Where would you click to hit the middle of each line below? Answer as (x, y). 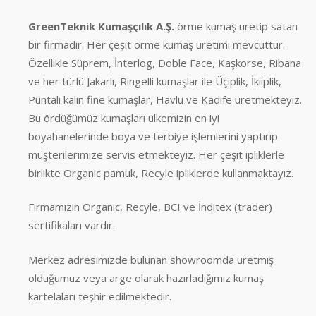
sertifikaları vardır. (72, 225)
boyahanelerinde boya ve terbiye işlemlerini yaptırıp (153, 136)
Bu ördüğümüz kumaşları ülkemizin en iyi (124, 117)
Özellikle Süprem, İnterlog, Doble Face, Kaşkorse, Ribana (165, 62)
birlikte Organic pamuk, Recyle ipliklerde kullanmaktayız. (161, 172)
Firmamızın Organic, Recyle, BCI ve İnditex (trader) (150, 207)
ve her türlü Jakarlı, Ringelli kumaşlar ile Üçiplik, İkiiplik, (155, 81)
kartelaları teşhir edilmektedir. (100, 296)
